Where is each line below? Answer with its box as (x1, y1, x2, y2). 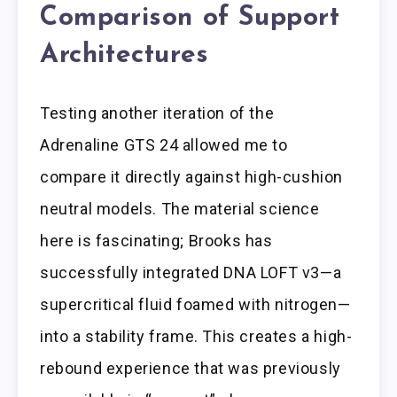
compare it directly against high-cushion (40, 167, 344, 187)
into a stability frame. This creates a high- (40, 327, 353, 346)
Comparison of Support (40, 4, 340, 33)
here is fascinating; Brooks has (40, 231, 273, 251)
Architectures (40, 42, 209, 70)
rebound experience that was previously (40, 359, 341, 378)
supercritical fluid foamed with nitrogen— (40, 295, 351, 315)
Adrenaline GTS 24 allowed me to (40, 136, 288, 155)
